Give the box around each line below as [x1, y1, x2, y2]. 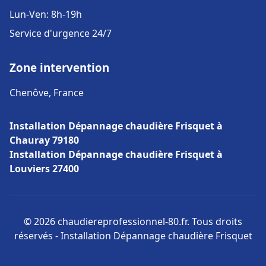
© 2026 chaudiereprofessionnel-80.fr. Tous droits [24, 215, 242, 228]
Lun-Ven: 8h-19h [9, 8, 82, 21]
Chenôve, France [9, 86, 84, 99]
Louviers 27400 [9, 162, 79, 175]
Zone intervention [9, 60, 109, 75]
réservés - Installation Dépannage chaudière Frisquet [14, 229, 252, 242]
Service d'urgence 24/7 [9, 27, 112, 40]
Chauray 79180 [9, 134, 79, 147]
